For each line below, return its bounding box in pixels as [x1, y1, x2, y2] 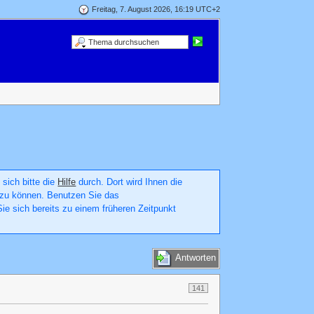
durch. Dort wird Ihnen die [76, 177, 183, 187]
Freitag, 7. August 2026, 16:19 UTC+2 [91, 4, 220, 13]
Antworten [175, 252, 216, 264]
